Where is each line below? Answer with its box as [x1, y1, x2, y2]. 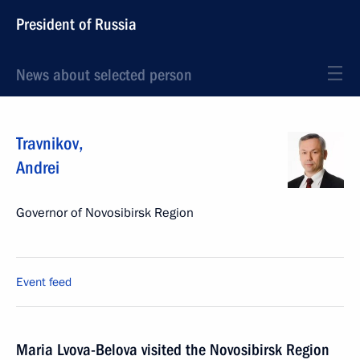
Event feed [16, 274, 72, 290]
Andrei [16, 157, 59, 178]
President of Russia [16, 14, 137, 34]
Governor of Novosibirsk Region [16, 204, 194, 222]
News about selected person [16, 65, 192, 84]
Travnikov [16, 133, 79, 153]
